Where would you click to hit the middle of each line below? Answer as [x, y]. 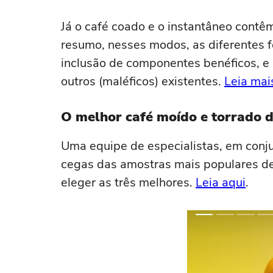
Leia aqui [221, 183]
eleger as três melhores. [128, 183]
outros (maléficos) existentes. [143, 81]
